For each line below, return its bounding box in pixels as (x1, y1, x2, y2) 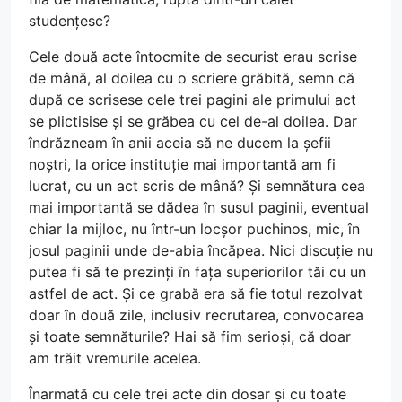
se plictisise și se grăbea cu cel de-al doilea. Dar (29, 111, 357, 130)
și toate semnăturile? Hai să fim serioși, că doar (29, 327, 351, 345)
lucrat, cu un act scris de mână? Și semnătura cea (29, 176, 365, 195)
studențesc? (29, 11, 110, 30)
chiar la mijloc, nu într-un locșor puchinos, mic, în (29, 219, 360, 238)
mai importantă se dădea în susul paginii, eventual (29, 197, 369, 216)
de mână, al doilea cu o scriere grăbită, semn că (29, 68, 354, 87)
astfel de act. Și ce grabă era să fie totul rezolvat (29, 284, 363, 302)
